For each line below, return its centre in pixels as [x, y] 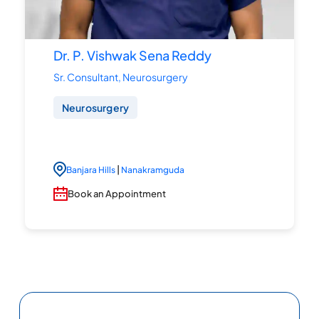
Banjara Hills [90, 169]
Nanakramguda [152, 169]
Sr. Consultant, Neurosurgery [120, 77]
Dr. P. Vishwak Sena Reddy [132, 56]
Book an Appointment [116, 193]
